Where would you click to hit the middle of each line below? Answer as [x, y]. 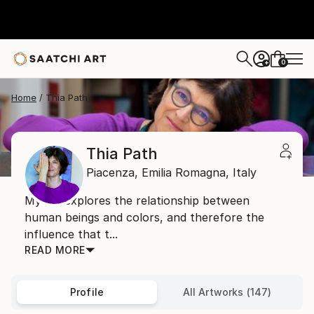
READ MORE [55, 250]
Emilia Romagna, [185, 172]
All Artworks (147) [227, 292]
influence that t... [71, 234]
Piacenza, [112, 172]
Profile [87, 292]
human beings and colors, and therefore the [144, 217]
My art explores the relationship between [137, 200]
